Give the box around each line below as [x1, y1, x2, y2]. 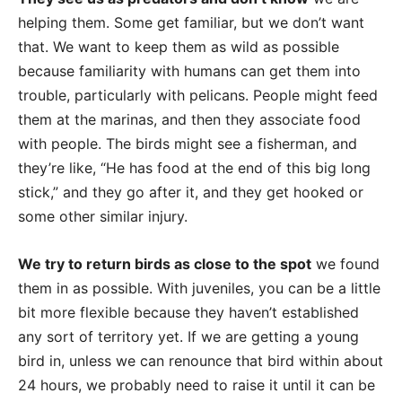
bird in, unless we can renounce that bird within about [18, 352, 383, 371]
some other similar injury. [18, 207, 188, 226]
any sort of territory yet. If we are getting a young [18, 328, 359, 346]
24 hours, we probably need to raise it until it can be [18, 376, 375, 395]
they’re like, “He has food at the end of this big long [18, 159, 371, 178]
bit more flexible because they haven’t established [18, 303, 359, 322]
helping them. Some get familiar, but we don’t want [18, 13, 364, 32]
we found [311, 255, 380, 274]
